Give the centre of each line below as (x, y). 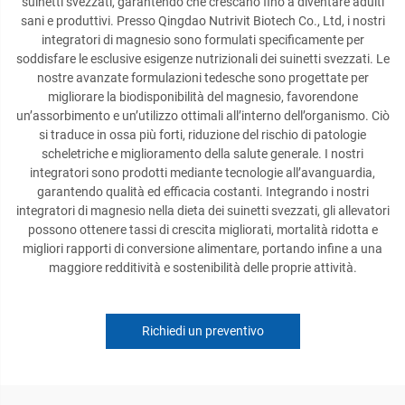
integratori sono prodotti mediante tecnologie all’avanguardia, (202, 173)
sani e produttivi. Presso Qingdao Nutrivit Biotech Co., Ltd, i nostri (202, 21)
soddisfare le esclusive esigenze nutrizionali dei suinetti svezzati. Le (202, 59)
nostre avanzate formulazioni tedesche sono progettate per (202, 78)
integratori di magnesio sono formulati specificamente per (202, 40)
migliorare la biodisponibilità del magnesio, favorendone (202, 97)
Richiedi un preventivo (202, 331)
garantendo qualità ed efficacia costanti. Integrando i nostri (202, 192)
